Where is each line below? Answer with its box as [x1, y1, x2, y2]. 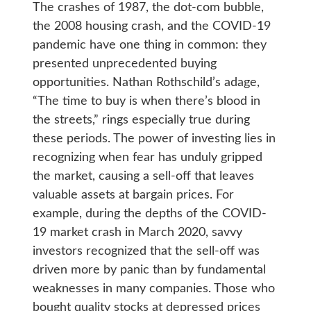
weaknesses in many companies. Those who [32, 282, 275, 295]
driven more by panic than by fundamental [32, 263, 266, 276]
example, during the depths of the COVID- [32, 207, 267, 220]
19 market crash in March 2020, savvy [32, 226, 242, 239]
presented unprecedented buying [32, 57, 217, 70]
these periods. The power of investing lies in [32, 132, 276, 145]
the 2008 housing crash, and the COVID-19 [32, 19, 271, 33]
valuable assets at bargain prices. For [32, 188, 234, 201]
